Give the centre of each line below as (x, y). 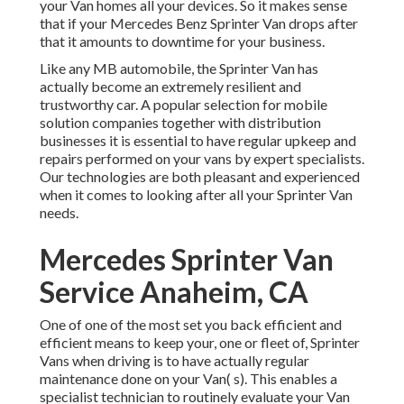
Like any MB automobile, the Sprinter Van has (179, 69)
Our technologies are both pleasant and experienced (200, 177)
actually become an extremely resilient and (170, 87)
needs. (59, 213)
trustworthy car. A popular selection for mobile (184, 105)
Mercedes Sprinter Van (187, 260)
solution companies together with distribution (180, 123)
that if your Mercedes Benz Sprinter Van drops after (199, 23)
